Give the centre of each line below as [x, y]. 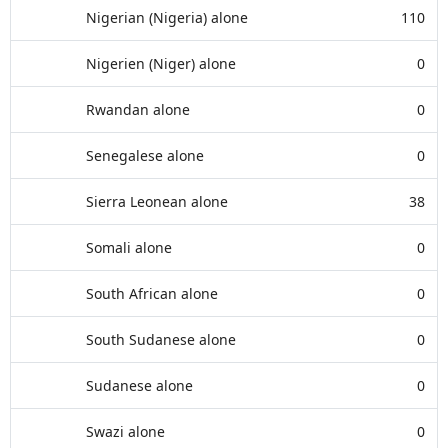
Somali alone [129, 247]
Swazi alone [125, 431]
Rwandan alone [138, 109]
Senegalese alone [145, 155]
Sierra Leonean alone [157, 201]
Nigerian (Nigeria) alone [167, 17]
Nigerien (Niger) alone [161, 63]
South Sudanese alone [161, 339]
